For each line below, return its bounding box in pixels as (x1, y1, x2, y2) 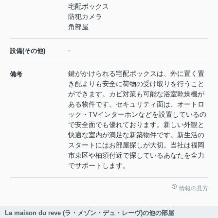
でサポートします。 (68, 162, 129, 170)
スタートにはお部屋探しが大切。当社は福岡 (68, 141, 204, 149)
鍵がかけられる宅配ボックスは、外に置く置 (68, 70, 204, 78)
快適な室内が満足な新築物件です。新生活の (68, 131, 204, 139)
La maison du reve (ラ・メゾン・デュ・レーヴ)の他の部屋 (5, 209, 174, 217)
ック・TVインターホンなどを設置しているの (68, 110, 206, 119)
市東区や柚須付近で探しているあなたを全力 (68, 151, 204, 160)
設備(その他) (10, 47, 45, 55)
